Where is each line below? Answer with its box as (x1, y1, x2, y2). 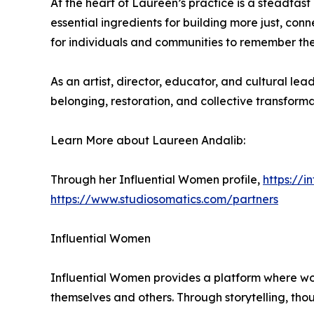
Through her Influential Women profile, (50, 172, 263, 186)
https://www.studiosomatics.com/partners (50, 192, 278, 206)
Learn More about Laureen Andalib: (50, 133, 245, 147)
